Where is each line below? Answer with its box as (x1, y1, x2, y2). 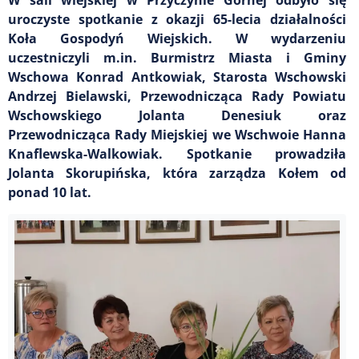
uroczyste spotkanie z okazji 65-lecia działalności (8, 10, 346, 28)
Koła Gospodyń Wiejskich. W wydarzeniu (8, 29, 346, 47)
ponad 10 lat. (8, 183, 91, 201)
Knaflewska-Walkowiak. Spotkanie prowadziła (8, 144, 346, 163)
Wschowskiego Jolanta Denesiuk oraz (8, 106, 346, 124)
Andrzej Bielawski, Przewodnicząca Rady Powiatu (8, 87, 346, 105)
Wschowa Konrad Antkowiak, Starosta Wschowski (8, 67, 346, 86)
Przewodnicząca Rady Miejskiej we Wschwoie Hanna (8, 125, 346, 143)
